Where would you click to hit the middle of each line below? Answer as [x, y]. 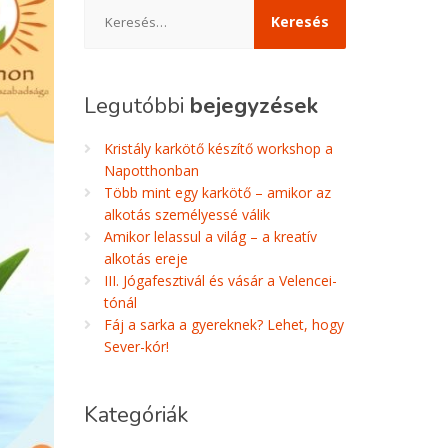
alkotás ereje [145, 258]
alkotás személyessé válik [186, 214]
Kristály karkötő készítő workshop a [218, 148]
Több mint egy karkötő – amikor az [217, 192]
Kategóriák [135, 415]
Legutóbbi [136, 106]
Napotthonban [151, 170]
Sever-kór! [136, 346]
